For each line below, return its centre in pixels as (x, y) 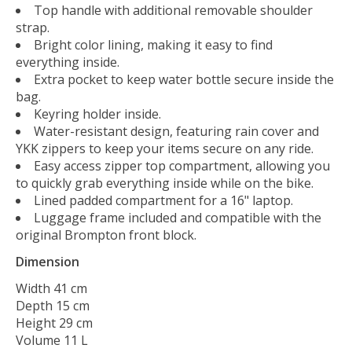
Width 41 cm (51, 289)
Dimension (48, 262)
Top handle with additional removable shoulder (173, 11)
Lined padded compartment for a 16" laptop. (163, 201)
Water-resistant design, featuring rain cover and (176, 132)
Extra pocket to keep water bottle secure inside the (184, 80)
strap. (33, 28)
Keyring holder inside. (97, 114)
